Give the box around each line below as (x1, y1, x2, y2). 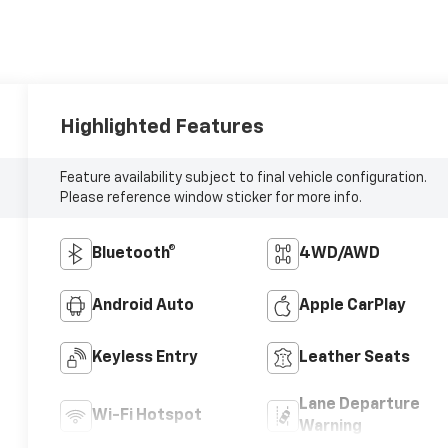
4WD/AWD (298, 245, 380, 262)
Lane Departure (298, 396, 420, 413)
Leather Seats (298, 349, 410, 366)
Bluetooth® (92, 245, 177, 262)
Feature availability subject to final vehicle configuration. (60, 170, 428, 185)
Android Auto (92, 297, 195, 314)
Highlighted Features (60, 116, 265, 137)
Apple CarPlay (298, 297, 406, 314)
